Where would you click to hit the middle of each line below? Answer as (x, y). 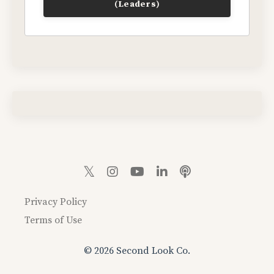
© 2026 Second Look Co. (137, 251)
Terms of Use (53, 220)
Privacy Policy (56, 202)
